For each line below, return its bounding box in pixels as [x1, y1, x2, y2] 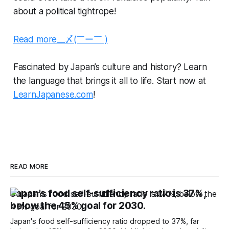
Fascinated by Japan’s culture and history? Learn [13, 61, 207, 72]
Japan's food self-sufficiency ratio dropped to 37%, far [10, 216, 199, 226]
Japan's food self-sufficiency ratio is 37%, [10, 187, 206, 199]
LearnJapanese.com [13, 89, 93, 100]
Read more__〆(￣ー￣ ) [13, 34, 108, 44]
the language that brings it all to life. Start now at [13, 75, 206, 86]
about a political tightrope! [13, 6, 116, 16]
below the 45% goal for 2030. [10, 199, 146, 212]
